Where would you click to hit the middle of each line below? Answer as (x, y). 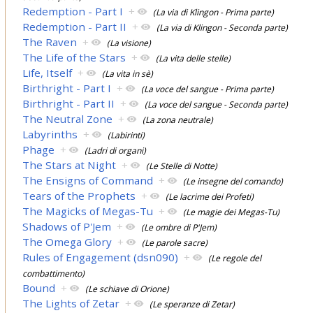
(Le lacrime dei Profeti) (210, 196)
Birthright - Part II (69, 103)
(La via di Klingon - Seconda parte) (223, 27)
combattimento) (54, 273)
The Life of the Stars (74, 57)
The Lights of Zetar (71, 303)
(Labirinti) (126, 135)
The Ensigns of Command (88, 180)
